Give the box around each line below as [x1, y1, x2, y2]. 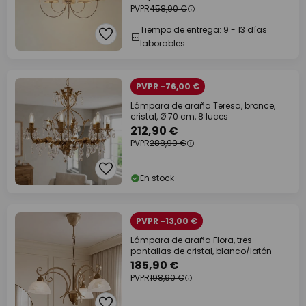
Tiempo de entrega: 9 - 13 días [140, 24, 267, 36]
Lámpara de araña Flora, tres [130, 234, 252, 246]
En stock [140, 172, 174, 184]
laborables [140, 38, 185, 49]
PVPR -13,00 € [136, 215, 197, 227]
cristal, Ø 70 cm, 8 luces [130, 111, 228, 122]
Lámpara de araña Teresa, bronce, [130, 100, 275, 111]
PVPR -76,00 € [136, 81, 199, 92]
